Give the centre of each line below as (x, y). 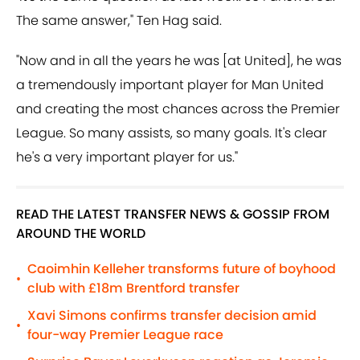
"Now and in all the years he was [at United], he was (179, 61)
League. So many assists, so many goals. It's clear (172, 133)
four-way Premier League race (125, 335)
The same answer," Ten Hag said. (119, 21)
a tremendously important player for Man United (170, 85)
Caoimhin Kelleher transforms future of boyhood (182, 269)
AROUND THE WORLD (81, 234)
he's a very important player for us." (127, 157)
